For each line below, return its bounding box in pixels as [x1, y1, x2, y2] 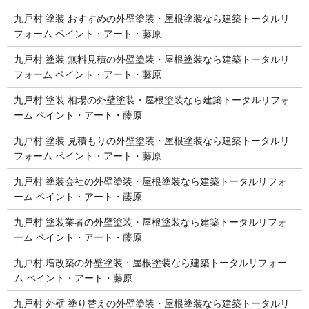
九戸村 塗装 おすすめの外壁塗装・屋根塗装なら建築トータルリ [13, 12, 290, 24]
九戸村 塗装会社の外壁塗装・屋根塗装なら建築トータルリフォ [13, 175, 287, 187]
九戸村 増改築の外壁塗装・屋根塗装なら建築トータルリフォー [13, 257, 287, 268]
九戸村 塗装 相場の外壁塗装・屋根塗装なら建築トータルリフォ [13, 94, 290, 106]
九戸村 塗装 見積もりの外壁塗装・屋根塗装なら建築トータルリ [13, 134, 290, 146]
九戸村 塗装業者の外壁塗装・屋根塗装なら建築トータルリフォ [13, 216, 287, 228]
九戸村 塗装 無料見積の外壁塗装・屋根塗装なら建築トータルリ [13, 53, 290, 65]
